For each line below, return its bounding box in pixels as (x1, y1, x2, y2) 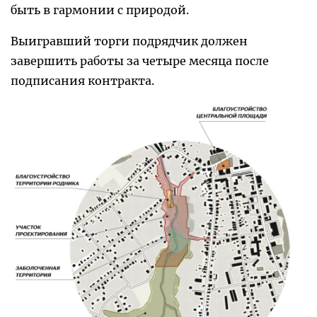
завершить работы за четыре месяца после (11, 54, 269, 69)
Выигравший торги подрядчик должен (11, 34, 248, 49)
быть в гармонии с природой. (11, 3, 189, 18)
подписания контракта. (11, 74, 154, 88)
